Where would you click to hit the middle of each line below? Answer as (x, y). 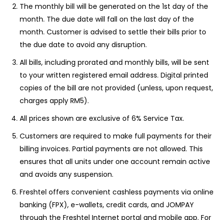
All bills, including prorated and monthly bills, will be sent (114, 62)
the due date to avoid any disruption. (83, 45)
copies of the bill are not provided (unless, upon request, (116, 88)
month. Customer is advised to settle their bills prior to (113, 32)
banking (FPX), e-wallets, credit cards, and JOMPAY (107, 205)
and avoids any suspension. (67, 174)
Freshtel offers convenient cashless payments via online (117, 192)
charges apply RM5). (54, 101)
